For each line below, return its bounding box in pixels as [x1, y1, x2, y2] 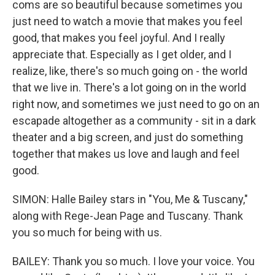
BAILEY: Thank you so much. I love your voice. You [12, 255, 255, 268]
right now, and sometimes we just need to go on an [12, 98, 260, 110]
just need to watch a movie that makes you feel [12, 15, 242, 28]
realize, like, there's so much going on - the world [12, 64, 247, 77]
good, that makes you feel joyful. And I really [12, 31, 225, 44]
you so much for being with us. [12, 226, 162, 239]
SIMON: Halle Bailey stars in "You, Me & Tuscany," [12, 193, 248, 206]
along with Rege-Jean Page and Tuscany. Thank [12, 209, 243, 222]
